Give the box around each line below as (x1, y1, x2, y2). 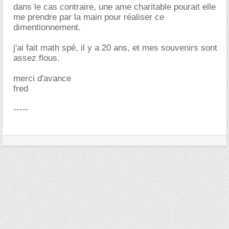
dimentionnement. (13, 22, 81, 32)
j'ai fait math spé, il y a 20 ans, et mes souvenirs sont (13, 43, 217, 53)
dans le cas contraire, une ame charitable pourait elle (13, 2, 216, 12)
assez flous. (13, 53, 60, 63)
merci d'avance (13, 74, 71, 83)
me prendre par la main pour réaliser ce (13, 12, 164, 22)
